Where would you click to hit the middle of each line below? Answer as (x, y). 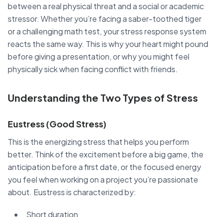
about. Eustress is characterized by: (72, 192)
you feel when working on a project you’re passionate (103, 179)
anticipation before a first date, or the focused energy (104, 167)
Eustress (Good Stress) (57, 124)
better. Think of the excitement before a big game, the (106, 154)
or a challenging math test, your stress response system (107, 31)
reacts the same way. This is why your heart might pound (108, 44)
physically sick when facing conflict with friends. (93, 69)
